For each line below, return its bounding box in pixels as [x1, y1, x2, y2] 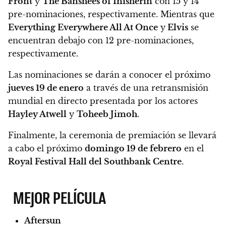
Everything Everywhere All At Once [8, 22, 158, 32]
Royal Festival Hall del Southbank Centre [8, 156, 182, 166]
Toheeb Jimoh [77, 108, 137, 119]
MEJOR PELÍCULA [13, 186, 106, 207]
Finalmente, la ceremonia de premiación [8, 130, 178, 140]
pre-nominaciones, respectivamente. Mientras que [8, 9, 214, 19]
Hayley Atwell [8, 108, 67, 119]
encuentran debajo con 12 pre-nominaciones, [8, 35, 194, 45]
